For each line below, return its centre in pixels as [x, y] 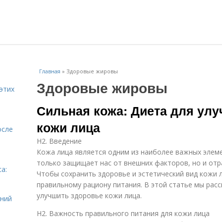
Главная [50, 71]
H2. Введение [59, 141]
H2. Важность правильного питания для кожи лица [123, 213]
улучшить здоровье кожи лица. [89, 195]
